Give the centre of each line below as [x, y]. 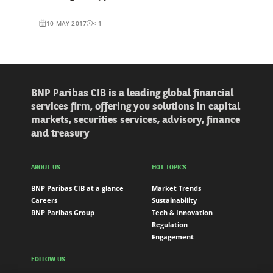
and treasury [60, 133]
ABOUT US [46, 168]
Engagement [173, 237]
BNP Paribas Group [63, 213]
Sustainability [174, 200]
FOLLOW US [48, 260]
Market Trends [176, 188]
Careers [44, 200]
